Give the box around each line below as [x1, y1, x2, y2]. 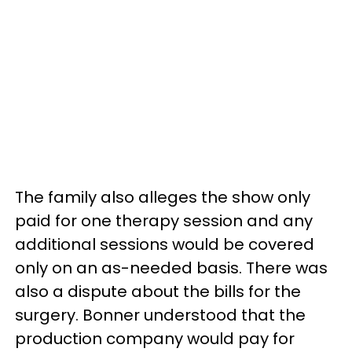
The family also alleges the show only [15, 185, 310, 208]
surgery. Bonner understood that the [15, 303, 306, 326]
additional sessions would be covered [15, 233, 314, 255]
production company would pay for [15, 327, 295, 350]
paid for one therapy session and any [15, 209, 313, 232]
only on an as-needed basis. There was [15, 256, 328, 279]
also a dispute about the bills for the [15, 280, 301, 302]
